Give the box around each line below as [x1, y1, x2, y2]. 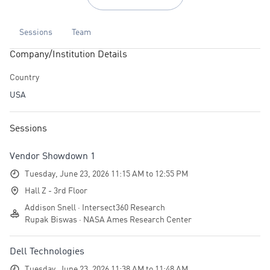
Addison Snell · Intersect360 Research [25, 203, 165, 212]
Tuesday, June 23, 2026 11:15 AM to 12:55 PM [25, 169, 188, 178]
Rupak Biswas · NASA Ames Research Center [25, 215, 192, 224]
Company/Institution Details [10, 49, 127, 60]
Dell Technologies [10, 246, 84, 257]
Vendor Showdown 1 [10, 151, 95, 162]
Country [10, 73, 39, 82]
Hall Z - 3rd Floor [25, 186, 87, 195]
